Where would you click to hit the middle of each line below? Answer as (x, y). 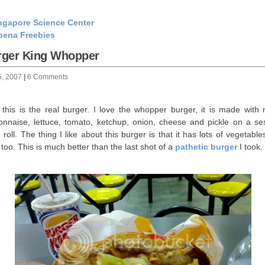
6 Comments (49, 77)
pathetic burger (206, 147)
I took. (250, 147)
